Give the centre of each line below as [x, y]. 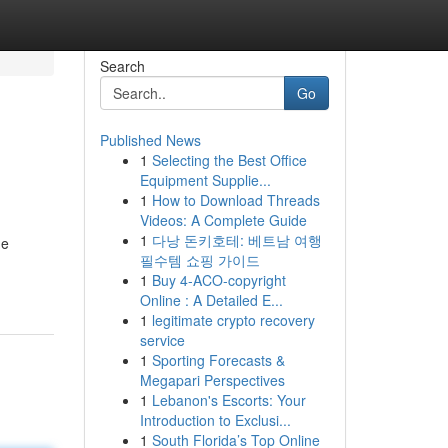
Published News [150, 140]
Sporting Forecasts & [218, 360]
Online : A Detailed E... [211, 300]
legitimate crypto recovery [233, 320]
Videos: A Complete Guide [223, 220]
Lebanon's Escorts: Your [228, 400]
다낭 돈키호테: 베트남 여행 [236, 240]
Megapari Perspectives [212, 380]
